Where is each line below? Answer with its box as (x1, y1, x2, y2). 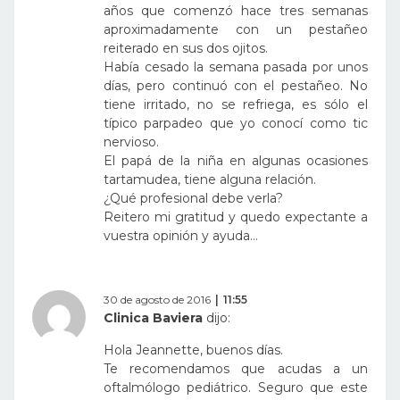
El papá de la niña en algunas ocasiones (104, 153, 368, 170)
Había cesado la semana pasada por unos (104, 59, 368, 76)
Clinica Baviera (104, 310, 203, 327)
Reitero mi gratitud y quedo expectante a (104, 209, 368, 226)
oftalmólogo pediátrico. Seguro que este (104, 379, 368, 396)
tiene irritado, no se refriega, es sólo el (104, 96, 368, 113)
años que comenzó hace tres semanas (104, 3, 368, 20)
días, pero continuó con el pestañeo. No (104, 78, 368, 95)
